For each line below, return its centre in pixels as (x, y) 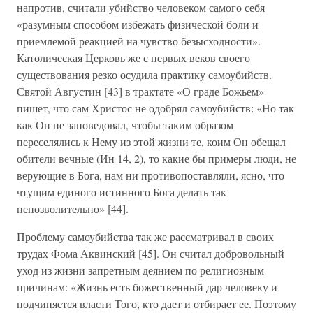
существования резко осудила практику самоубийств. (144, 74)
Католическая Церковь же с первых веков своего (133, 58)
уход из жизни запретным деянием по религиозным (140, 270)
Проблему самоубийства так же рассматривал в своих (145, 236)
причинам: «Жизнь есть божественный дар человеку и (147, 287)
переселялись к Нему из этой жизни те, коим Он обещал (151, 141)
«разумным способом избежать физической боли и (138, 24)
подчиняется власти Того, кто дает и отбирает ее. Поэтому (156, 304)
